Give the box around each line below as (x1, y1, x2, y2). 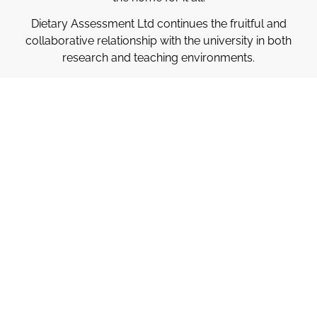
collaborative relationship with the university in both (25, 34, 292, 48)
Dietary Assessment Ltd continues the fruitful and (30, 17, 287, 31)
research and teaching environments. (62, 51, 255, 65)
